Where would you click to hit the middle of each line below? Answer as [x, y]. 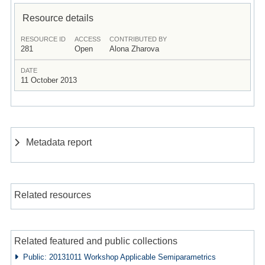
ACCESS [87, 39]
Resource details [58, 17]
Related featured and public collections [96, 241]
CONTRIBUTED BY [138, 39]
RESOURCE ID [43, 39]
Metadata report [59, 142]
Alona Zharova [134, 49]
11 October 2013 [49, 80]
